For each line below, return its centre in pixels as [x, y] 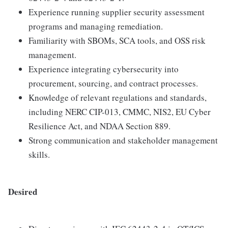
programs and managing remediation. [96, 26]
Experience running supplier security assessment [117, 12]
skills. [39, 155]
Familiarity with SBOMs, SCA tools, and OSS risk [117, 41]
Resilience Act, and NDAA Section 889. [99, 126]
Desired [23, 192]
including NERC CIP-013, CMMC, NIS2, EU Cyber [120, 112]
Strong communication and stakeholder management [123, 140]
